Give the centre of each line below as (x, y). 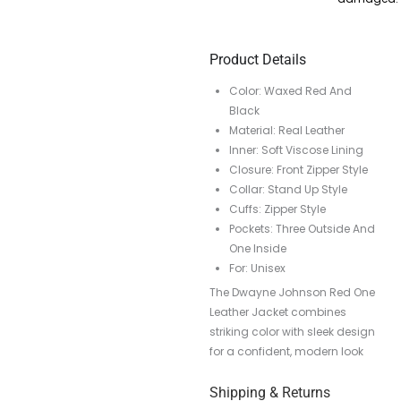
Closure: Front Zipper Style (299, 170)
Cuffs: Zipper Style (277, 209)
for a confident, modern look (286, 352)
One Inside (258, 249)
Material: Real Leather (287, 131)
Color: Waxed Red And (290, 91)
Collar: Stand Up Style (288, 190)
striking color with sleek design (292, 332)
